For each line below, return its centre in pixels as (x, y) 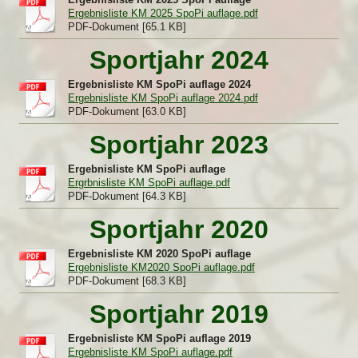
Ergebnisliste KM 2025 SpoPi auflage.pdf (163, 13)
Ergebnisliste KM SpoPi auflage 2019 (159, 338)
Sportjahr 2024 (179, 60)
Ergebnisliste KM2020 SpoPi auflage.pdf (161, 267)
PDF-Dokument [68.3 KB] (127, 281)
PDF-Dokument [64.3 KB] (127, 196)
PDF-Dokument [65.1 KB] (127, 27)
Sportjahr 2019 (179, 314)
